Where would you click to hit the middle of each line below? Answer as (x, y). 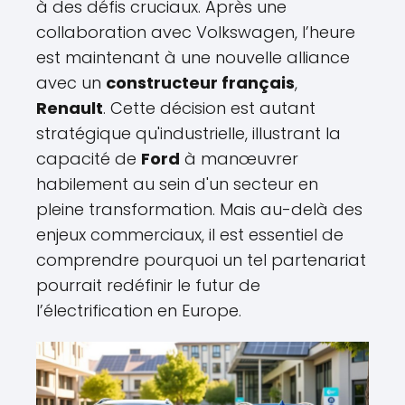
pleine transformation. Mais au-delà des (199, 210)
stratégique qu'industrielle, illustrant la (188, 134)
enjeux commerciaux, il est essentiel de (190, 235)
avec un (71, 83)
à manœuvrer (239, 159)
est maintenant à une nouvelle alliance (193, 58)
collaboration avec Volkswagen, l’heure (196, 33)
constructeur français (200, 83)
